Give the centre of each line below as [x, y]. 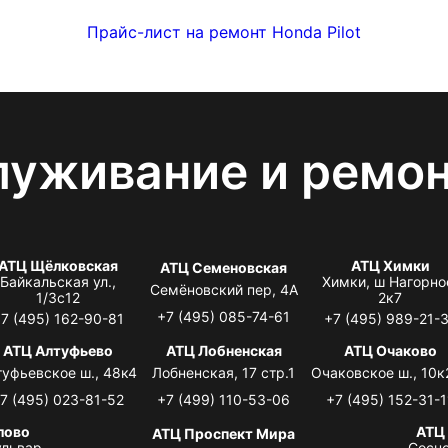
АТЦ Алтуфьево [57, 350]
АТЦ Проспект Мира [224, 433]
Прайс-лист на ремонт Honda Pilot [224, 31]
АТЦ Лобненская [223, 350]
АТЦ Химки [390, 265]
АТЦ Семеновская [224, 267]
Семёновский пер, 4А [223, 289]
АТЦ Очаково [390, 350]
